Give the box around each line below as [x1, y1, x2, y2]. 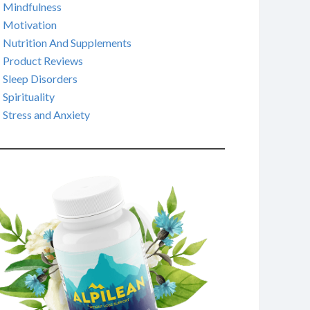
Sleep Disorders [2, 72, 77, 85]
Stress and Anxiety [2, 108, 90, 121]
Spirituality [2, 90, 55, 103]
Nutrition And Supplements [2, 36, 131, 49]
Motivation [2, 18, 57, 31]
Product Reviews [2, 54, 83, 67]
